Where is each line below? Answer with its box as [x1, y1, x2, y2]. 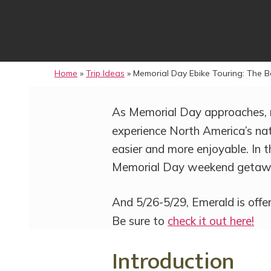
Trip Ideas [86, 67, 125, 79]
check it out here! [168, 214, 255, 229]
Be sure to [112, 214, 168, 229]
